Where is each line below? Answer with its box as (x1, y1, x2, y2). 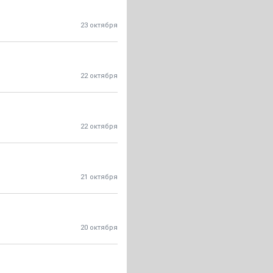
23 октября (80, 21, 118, 29)
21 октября (80, 173, 118, 181)
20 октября (80, 224, 118, 232)
